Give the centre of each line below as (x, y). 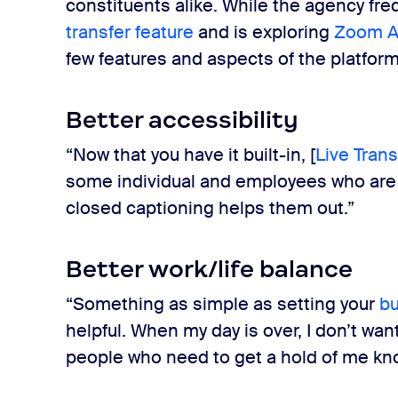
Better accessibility (185, 120)
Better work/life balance (210, 269)
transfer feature (130, 32)
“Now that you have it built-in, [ (191, 155)
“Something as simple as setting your (223, 304)
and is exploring (264, 32)
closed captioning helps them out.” (211, 208)
